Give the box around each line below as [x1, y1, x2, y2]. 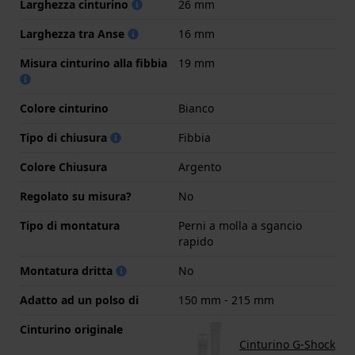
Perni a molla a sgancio [178, 218, 302, 234]
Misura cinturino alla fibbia [20, 55, 167, 71]
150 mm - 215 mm [178, 292, 274, 308]
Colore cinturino [20, 101, 109, 116]
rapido [178, 234, 213, 250]
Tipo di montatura [20, 218, 120, 234]
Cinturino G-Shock [239, 336, 335, 352]
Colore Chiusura [20, 159, 107, 175]
